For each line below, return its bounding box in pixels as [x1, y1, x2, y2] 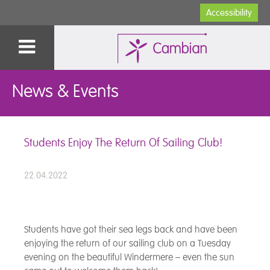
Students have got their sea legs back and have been [24, 224, 237, 236]
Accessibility [206, 7, 252, 18]
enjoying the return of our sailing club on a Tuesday [24, 237, 231, 250]
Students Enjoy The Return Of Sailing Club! [24, 135, 222, 150]
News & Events [12, 81, 119, 102]
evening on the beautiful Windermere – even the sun [24, 251, 234, 264]
